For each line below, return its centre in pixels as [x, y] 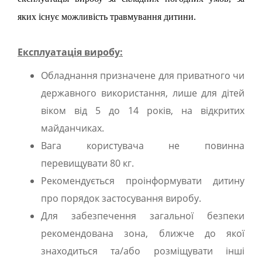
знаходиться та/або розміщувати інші [143, 251]
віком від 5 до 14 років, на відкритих [143, 111]
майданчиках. [73, 128]
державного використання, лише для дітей [143, 93]
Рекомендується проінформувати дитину [143, 181]
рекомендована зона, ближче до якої [143, 233]
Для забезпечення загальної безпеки [143, 216]
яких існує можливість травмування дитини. [107, 17]
